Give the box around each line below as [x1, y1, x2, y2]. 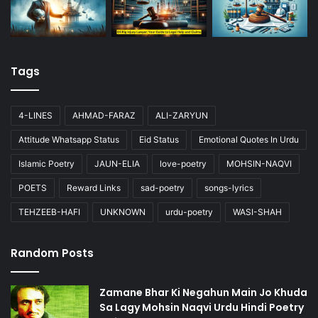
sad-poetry [141, 182, 185, 194]
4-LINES [18, 110, 53, 121]
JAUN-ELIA [94, 158, 140, 170]
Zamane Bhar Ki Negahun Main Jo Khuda [99, 285, 307, 300]
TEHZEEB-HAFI [18, 207, 80, 218]
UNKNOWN [100, 207, 146, 218]
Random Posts [11, 246, 94, 261]
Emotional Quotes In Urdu [199, 134, 299, 146]
